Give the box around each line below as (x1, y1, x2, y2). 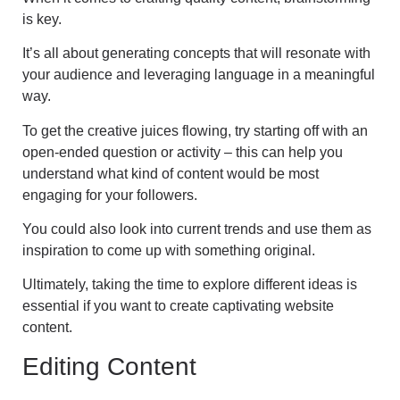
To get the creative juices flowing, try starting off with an (22, 122, 368, 138)
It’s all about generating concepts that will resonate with (22, 46, 371, 62)
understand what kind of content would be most (22, 165, 319, 181)
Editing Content (22, 352, 196, 380)
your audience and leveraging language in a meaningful (22, 67, 375, 83)
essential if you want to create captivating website (22, 298, 334, 314)
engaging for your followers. (22, 187, 197, 203)
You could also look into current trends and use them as (22, 221, 371, 237)
